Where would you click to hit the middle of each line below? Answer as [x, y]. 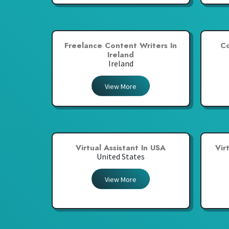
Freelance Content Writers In [121, 46]
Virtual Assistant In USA [121, 148]
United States [121, 157]
